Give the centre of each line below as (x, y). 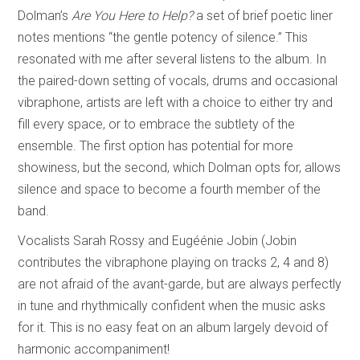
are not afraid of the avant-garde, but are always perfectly (180, 284)
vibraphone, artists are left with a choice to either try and (176, 102)
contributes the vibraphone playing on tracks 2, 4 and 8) (174, 262)
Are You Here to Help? (134, 15)
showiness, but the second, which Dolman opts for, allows (180, 167)
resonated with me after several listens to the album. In (172, 59)
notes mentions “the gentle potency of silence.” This (163, 37)
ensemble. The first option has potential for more (156, 145)
